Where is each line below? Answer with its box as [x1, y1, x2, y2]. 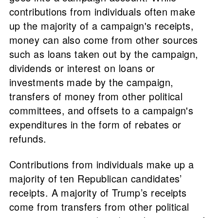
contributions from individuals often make [9, 4, 196, 18]
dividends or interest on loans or [9, 61, 155, 75]
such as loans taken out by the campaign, [9, 47, 199, 61]
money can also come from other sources [9, 33, 198, 47]
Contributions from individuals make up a [9, 157, 194, 171]
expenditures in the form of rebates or [9, 117, 182, 131]
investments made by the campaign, [9, 75, 174, 89]
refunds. [9, 131, 47, 145]
